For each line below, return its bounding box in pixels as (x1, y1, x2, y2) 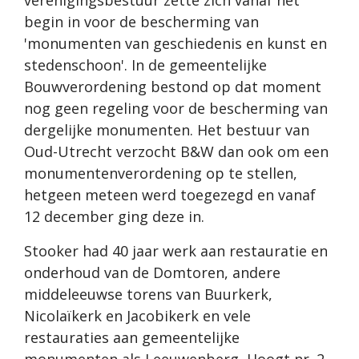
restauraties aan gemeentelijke (24, 328, 240, 348)
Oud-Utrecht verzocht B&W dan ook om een (24, 142, 329, 162)
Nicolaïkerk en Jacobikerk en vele (24, 306, 251, 326)
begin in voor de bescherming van (24, 12, 259, 32)
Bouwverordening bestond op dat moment (24, 77, 321, 97)
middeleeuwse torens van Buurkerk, (24, 284, 272, 305)
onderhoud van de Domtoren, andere (24, 263, 280, 283)
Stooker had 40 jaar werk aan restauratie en (24, 241, 328, 261)
